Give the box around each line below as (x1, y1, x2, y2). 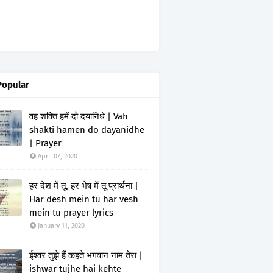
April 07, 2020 (38, 152, 77, 160)
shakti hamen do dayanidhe (29, 124, 144, 135)
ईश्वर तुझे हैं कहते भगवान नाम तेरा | (29, 250, 143, 261)
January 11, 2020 (38, 222, 85, 230)
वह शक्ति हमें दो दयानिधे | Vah (29, 111, 128, 122)
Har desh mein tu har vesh (29, 194, 138, 205)
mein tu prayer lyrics (29, 207, 113, 218)
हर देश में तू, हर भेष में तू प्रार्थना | (29, 180, 138, 191)
